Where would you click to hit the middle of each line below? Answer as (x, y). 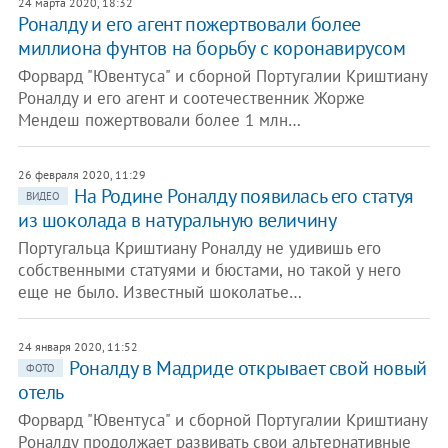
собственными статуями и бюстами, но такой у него (209, 270)
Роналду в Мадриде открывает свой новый (247, 368)
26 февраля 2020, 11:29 (81, 174)
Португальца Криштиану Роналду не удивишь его (199, 248)
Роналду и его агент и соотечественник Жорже (191, 98)
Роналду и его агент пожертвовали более (189, 24)
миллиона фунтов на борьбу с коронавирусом (211, 48)
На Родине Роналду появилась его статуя (243, 196)
